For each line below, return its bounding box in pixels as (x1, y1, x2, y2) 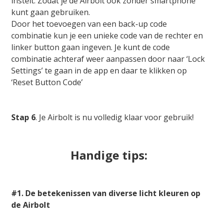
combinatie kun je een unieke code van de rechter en (11, 30, 203, 41)
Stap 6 (11, 112, 36, 123)
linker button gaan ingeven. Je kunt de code (11, 42, 170, 53)
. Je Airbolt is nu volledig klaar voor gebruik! (36, 112, 194, 123)
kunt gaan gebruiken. (11, 7, 90, 18)
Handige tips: (71, 147, 147, 163)
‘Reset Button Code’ (11, 77, 83, 88)
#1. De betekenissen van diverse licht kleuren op (11, 188, 200, 199)
